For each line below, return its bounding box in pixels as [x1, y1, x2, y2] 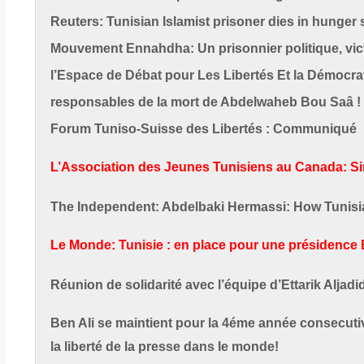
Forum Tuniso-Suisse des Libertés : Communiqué [50, 121, 357, 136]
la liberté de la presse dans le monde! [50, 339, 279, 353]
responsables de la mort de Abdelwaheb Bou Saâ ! [50, 94, 361, 109]
